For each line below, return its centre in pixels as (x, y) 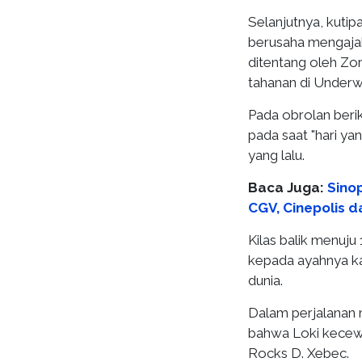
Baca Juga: (288, 187)
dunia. (267, 280)
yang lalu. (276, 155)
